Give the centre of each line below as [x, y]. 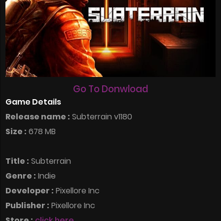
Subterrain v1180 [101, 117]
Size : [16, 132]
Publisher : [27, 206]
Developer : [30, 191]
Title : [17, 161]
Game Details [33, 102]
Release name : [38, 117]
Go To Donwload [110, 89]
